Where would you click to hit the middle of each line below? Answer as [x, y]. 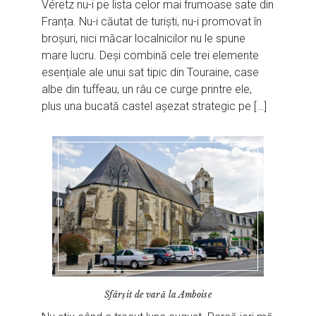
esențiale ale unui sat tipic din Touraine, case [151, 73]
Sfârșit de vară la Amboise [158, 294]
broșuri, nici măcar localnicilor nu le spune [144, 39]
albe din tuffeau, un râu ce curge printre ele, [147, 90]
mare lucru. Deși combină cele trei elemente [151, 56]
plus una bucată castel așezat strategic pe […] [154, 107]
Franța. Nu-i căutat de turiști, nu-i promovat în [152, 22]
